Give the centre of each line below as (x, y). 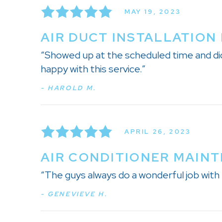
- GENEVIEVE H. (74, 194)
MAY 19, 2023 (153, 11)
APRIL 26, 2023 (158, 131)
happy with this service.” (93, 69)
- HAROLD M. (68, 88)
